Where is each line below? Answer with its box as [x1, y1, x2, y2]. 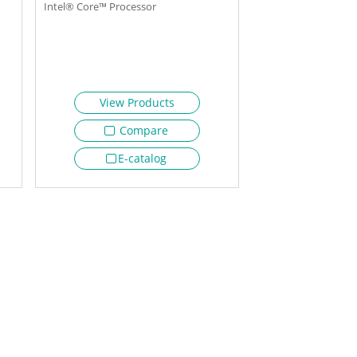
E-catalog [117, 150, 167, 166]
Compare [116, 122, 168, 138]
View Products [99, 94, 175, 110]
